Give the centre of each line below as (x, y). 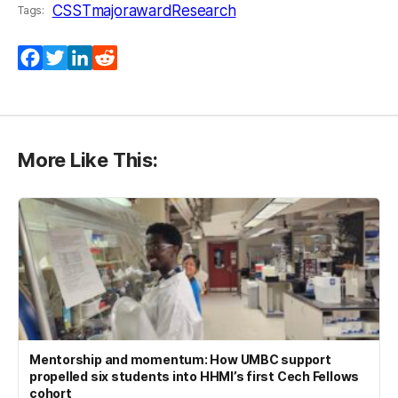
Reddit (140, 58)
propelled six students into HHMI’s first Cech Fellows (195, 377)
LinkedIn (123, 58)
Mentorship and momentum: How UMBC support (180, 360)
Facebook (77, 58)
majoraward (131, 11)
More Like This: (88, 160)
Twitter (93, 58)
